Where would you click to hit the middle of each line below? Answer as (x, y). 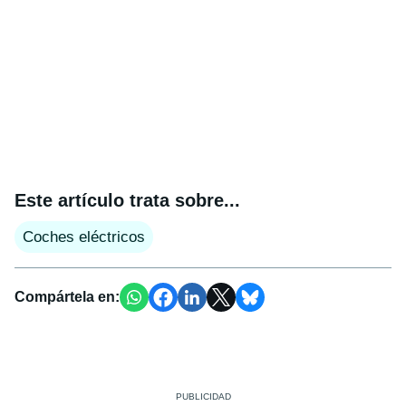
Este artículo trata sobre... (127, 200)
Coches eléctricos (84, 237)
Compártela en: (67, 296)
